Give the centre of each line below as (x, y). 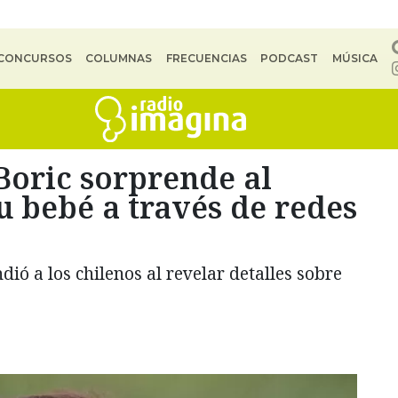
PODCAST (290, 58)
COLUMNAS (119, 58)
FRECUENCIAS (206, 58)
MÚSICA (354, 58)
